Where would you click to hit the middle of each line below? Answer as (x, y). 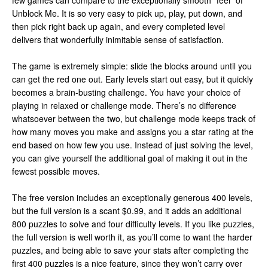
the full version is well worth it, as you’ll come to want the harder (132, 237)
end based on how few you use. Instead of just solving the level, (133, 145)
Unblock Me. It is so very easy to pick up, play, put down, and (127, 13)
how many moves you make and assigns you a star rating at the (133, 132)
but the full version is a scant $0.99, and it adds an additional (127, 211)
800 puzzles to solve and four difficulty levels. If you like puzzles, (133, 224)
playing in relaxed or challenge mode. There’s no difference (124, 105)
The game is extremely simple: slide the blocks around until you (132, 66)
